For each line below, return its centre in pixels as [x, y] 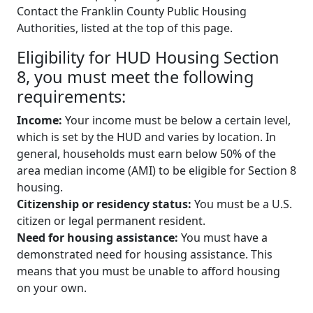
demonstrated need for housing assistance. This [145, 254]
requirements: [71, 96]
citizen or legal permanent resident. [111, 220]
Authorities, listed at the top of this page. [125, 28]
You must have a [223, 237]
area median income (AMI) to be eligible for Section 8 [156, 170]
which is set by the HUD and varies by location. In [146, 137]
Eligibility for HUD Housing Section [148, 57]
